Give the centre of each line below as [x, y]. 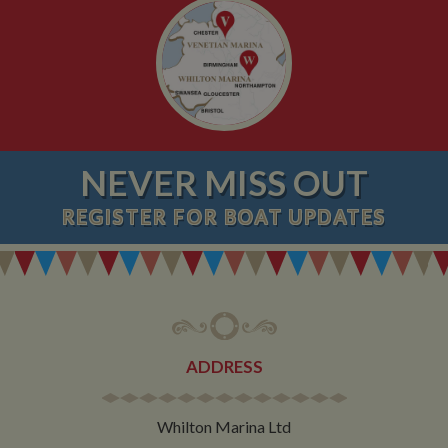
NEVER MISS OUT [224, 183]
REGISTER [114, 217]
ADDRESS [224, 367]
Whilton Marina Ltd [224, 427]
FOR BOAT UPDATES [277, 217]
